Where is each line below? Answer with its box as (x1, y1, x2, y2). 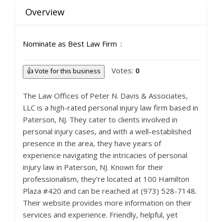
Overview (25, 6, 64, 18)
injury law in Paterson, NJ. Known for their (23, 162, 164, 172)
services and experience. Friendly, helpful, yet (23, 210, 178, 220)
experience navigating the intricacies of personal (23, 150, 187, 160)
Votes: (111, 65, 135, 75)
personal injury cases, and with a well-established (23, 126, 191, 136)
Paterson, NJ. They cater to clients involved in (23, 114, 177, 124)
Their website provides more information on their (23, 198, 192, 208)
